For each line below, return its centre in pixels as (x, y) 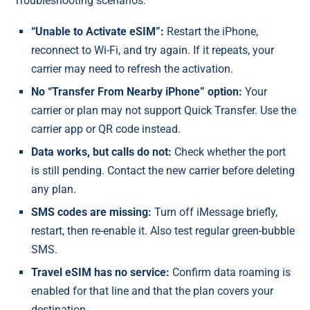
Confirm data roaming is (230, 273)
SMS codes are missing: (91, 212)
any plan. (54, 190)
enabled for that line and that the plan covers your (152, 291)
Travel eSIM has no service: (100, 273)
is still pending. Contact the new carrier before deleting (163, 171)
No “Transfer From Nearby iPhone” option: (137, 92)
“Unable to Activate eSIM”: (98, 32)
